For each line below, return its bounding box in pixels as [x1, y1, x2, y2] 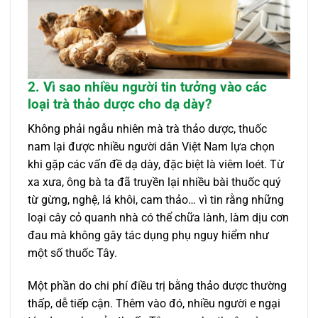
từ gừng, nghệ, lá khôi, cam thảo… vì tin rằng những [28, 192, 284, 207]
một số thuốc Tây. [28, 246, 117, 260]
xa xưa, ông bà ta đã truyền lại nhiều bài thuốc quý [28, 175, 281, 189]
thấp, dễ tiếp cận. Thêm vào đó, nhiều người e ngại [28, 296, 280, 310]
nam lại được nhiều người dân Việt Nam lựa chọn [28, 139, 275, 153]
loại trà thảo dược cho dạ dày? [28, 96, 212, 113]
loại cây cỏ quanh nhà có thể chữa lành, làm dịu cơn [28, 210, 289, 224]
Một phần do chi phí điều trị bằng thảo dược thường [28, 278, 287, 292]
